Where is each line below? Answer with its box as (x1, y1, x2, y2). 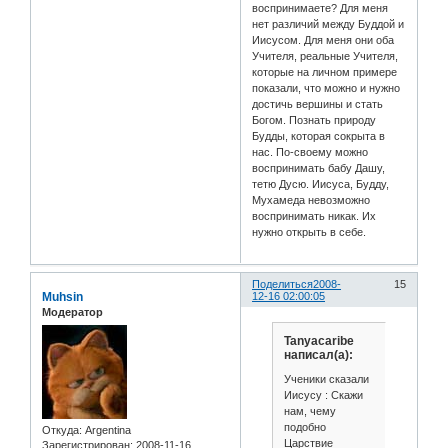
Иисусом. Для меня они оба (252, 34, 395, 47)
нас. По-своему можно (252, 146, 369, 159)
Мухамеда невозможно (252, 194, 371, 207)
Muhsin (42, 290, 83, 305)
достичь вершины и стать (252, 98, 384, 111)
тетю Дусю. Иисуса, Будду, (252, 178, 390, 191)
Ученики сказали (283, 372, 369, 385)
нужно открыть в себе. (252, 226, 367, 239)
